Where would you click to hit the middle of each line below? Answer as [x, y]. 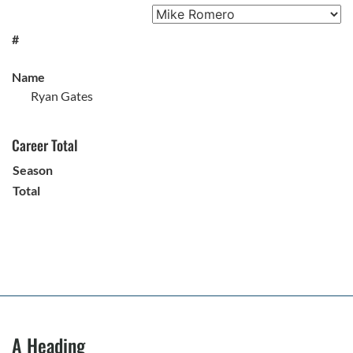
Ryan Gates [62, 95]
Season [33, 169]
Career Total [45, 145]
